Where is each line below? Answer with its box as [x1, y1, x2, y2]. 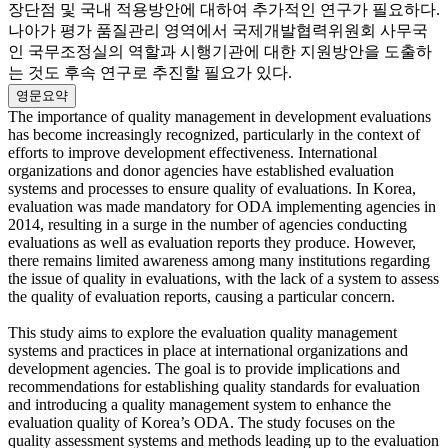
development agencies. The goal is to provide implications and [8, 360, 400, 378]
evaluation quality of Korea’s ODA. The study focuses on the [8, 414, 395, 432]
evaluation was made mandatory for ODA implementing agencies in [8, 198, 436, 216]
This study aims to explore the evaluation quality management [8, 324, 397, 342]
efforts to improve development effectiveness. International [8, 144, 377, 162]
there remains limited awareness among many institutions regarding [8, 252, 430, 270]
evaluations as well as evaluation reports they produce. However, [8, 234, 416, 252]
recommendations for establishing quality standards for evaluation [8, 378, 420, 396]
